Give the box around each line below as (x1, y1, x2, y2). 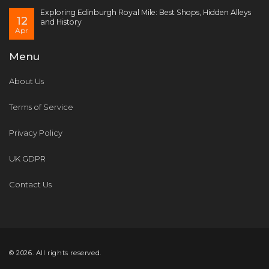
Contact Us (9, 180, 52, 190)
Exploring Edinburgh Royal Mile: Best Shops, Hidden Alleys (40, 8, 251, 17)
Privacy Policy (9, 128, 62, 138)
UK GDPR (9, 154, 46, 164)
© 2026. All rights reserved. (9, 249, 101, 258)
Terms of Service (9, 102, 73, 112)
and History (40, 17, 82, 27)
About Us (9, 76, 44, 86)
